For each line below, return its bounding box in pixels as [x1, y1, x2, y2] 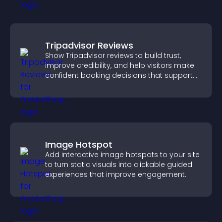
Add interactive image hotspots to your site [45, 150, 200, 160]
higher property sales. [45, 80, 122, 90]
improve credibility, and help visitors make [45, 60, 194, 70]
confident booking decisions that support [45, 70, 193, 80]
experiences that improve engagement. [45, 169, 186, 179]
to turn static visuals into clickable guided [45, 160, 192, 169]
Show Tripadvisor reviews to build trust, [45, 51, 181, 60]
